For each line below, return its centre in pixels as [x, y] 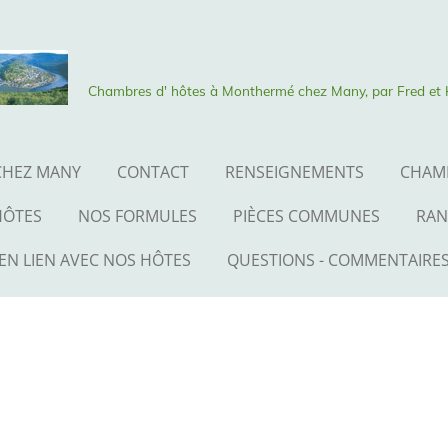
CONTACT [153, 172]
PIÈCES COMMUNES [306, 216]
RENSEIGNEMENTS [294, 172]
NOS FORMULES [137, 216]
